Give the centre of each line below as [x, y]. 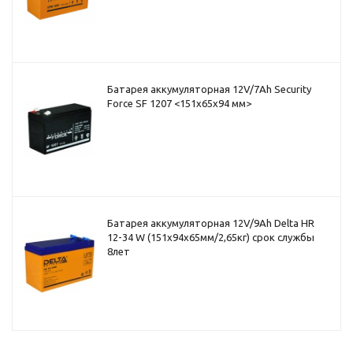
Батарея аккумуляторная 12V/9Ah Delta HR [211, 223]
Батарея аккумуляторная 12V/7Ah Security [209, 89]
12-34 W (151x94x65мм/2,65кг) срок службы [211, 237]
